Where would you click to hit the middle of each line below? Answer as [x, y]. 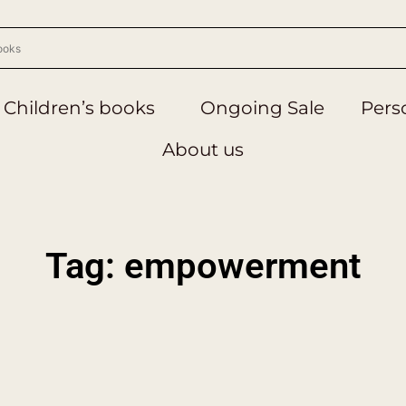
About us [203, 150]
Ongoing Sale [262, 108]
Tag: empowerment [203, 266]
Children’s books [79, 108]
